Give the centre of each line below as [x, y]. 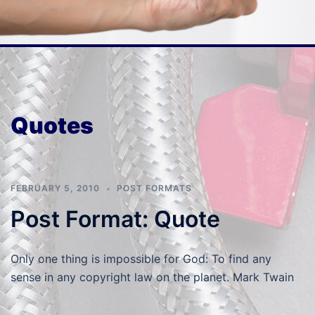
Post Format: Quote [115, 219]
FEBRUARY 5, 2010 [55, 188]
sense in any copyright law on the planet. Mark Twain [152, 277]
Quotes [52, 126]
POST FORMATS [154, 188]
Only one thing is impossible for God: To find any [141, 259]
